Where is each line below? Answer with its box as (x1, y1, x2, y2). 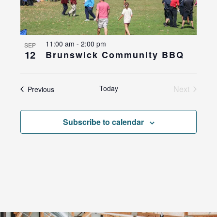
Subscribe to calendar (62, 116, 144, 128)
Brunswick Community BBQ (45, 48, 184, 62)
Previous (27, 84, 54, 94)
